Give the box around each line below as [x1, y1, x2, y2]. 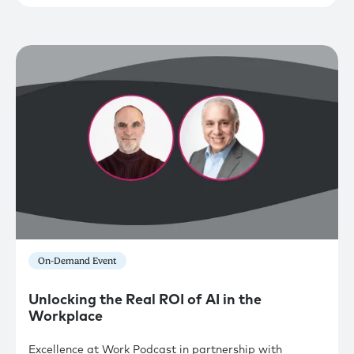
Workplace [28, 309, 103, 324]
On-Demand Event [38, 255, 117, 266]
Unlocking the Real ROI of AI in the [28, 292, 262, 307]
